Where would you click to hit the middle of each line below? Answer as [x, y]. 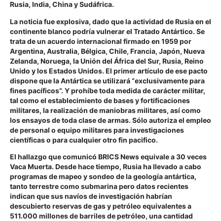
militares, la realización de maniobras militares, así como [105, 110]
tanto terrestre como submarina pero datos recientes [99, 186]
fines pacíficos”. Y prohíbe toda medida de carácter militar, [108, 90]
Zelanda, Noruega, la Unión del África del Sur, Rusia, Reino [107, 61]
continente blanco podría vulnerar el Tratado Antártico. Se [107, 31]
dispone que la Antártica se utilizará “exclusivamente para [107, 80]
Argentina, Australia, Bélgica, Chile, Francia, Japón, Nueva [107, 51]
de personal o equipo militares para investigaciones [97, 130]
